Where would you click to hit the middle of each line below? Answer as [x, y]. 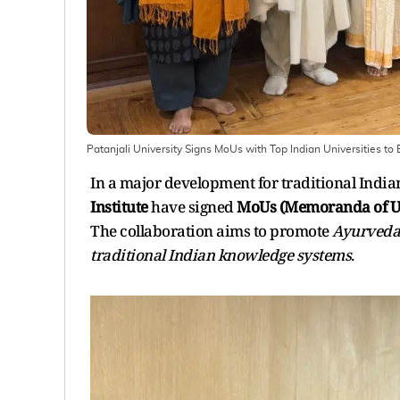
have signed [192, 206]
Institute [119, 206]
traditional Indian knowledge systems [221, 254]
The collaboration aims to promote [211, 230]
